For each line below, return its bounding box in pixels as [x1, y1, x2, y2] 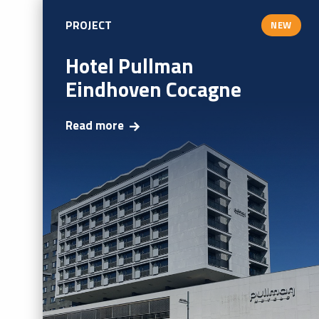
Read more [66, 116, 124, 135]
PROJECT [66, 16, 112, 34]
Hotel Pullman [66, 49, 194, 81]
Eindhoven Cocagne [66, 73, 241, 105]
